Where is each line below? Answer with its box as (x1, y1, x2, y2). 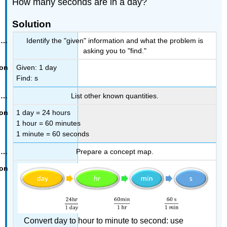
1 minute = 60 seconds (16, 130, 90, 138)
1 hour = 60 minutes (16, 119, 81, 128)
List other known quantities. (70, 91, 159, 100)
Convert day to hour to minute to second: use (23, 216, 183, 225)
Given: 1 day (16, 63, 57, 72)
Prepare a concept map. (75, 147, 154, 156)
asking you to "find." (83, 46, 146, 55)
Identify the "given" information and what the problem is (26, 36, 203, 45)
